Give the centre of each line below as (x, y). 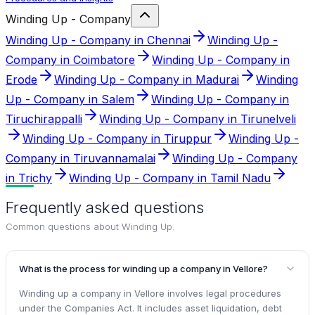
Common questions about (64, 226)
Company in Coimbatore (70, 59)
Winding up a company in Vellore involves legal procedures (150, 293)
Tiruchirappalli (44, 118)
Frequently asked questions (105, 207)
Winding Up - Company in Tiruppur (117, 138)
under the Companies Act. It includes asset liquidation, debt (150, 308)
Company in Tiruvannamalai (81, 158)
